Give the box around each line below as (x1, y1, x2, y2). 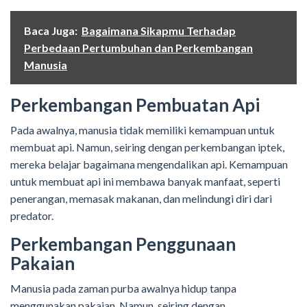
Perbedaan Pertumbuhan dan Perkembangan (24, 41, 253, 55)
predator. (10, 209, 53, 223)
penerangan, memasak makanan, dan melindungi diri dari (10, 192, 272, 206)
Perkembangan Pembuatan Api (10, 94, 260, 116)
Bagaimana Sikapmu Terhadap (82, 24, 236, 38)
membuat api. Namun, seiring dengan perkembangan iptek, (10, 140, 284, 154)
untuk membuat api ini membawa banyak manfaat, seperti (10, 175, 280, 188)
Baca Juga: (24, 24, 77, 38)
